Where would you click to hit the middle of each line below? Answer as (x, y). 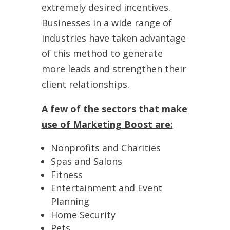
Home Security (83, 214)
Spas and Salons (86, 161)
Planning (70, 201)
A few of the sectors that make (114, 109)
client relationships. (85, 84)
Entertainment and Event (106, 188)
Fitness (66, 174)
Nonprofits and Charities (106, 148)
